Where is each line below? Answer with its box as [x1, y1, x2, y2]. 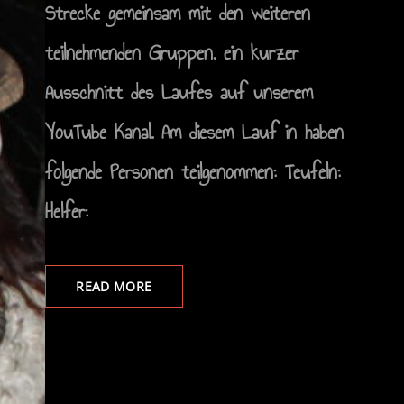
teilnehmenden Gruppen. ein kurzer [44, 37, 298, 69]
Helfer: [44, 196, 88, 228]
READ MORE [76, 278, 152, 296]
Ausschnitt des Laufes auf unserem [44, 77, 313, 109]
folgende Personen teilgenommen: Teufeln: [44, 156, 341, 188]
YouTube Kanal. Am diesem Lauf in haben [44, 116, 344, 149]
